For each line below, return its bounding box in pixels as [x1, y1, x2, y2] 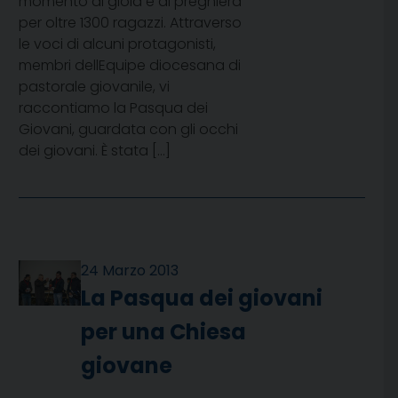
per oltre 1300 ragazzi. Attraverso [19, 12, 242, 34]
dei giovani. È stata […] [19, 140, 171, 162]
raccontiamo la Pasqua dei [19, 98, 208, 119]
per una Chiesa [81, 317, 247, 347]
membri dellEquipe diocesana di [19, 55, 241, 76]
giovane [81, 351, 173, 381]
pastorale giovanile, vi [19, 76, 170, 98]
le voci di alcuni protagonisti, [19, 34, 216, 55]
